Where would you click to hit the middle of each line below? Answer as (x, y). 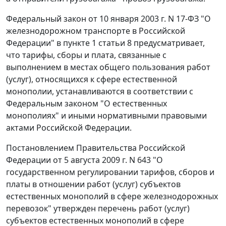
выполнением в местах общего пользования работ (108, 67)
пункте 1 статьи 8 (97, 43)
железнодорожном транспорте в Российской (96, 31)
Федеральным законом (52, 104)
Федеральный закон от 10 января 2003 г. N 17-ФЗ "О (108, 19)
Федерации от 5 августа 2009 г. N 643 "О (84, 160)
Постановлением (40, 148)
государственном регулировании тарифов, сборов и (110, 172)
